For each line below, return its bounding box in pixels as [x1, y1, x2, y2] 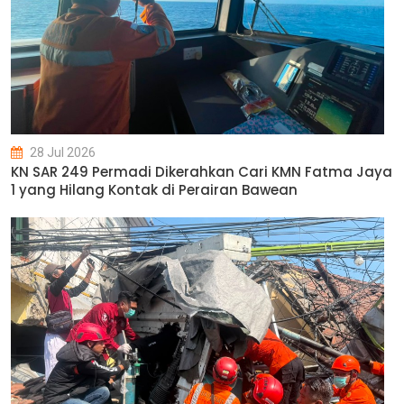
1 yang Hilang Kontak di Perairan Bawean [11, 180, 298, 199]
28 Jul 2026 [27, 145, 96, 160]
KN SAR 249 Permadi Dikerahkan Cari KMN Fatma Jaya [11, 162, 392, 181]
